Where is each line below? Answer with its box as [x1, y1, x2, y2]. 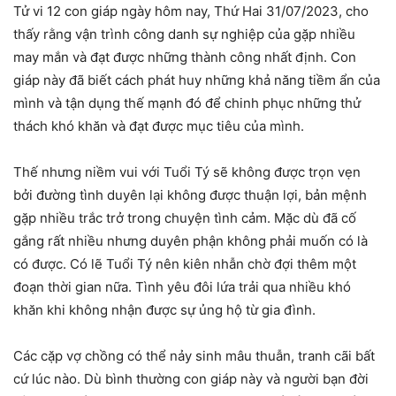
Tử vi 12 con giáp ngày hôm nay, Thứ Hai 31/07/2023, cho [13, 2, 369, 19]
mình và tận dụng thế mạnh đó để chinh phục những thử [13, 94, 361, 111]
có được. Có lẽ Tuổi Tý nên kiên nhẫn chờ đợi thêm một [13, 255, 356, 272]
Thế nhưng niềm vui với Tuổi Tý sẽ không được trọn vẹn [13, 163, 361, 180]
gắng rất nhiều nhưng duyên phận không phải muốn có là [13, 232, 368, 249]
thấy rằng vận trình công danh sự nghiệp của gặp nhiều [13, 25, 355, 42]
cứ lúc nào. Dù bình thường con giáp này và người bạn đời [13, 369, 369, 387]
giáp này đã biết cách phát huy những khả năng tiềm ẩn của [13, 71, 380, 88]
